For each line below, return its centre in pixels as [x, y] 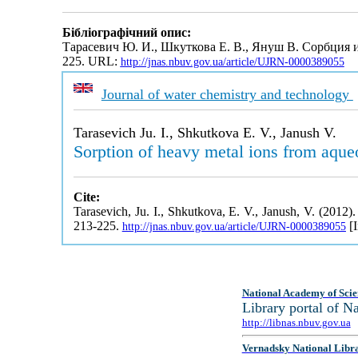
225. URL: [91, 62]
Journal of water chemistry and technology [227, 94]
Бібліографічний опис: [126, 33]
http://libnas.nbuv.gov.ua [296, 322]
